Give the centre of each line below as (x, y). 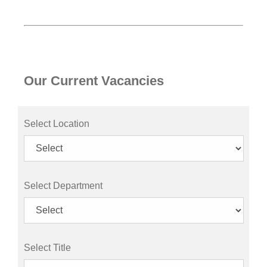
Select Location (57, 123)
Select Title (47, 247)
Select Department (63, 185)
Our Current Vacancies (94, 80)
